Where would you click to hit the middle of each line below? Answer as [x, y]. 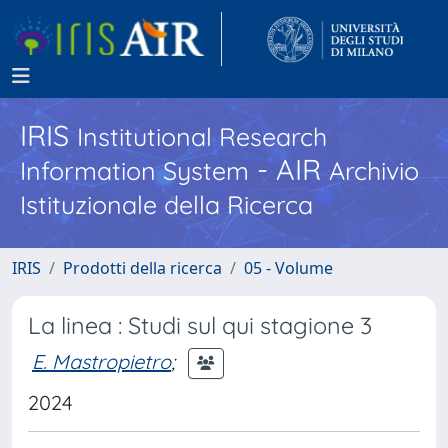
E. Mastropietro [101, 361]
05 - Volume [288, 268]
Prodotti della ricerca [142, 268]
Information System [134, 170]
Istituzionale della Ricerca [166, 204]
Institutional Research [202, 136]
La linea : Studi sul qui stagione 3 [200, 325]
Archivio [374, 170]
